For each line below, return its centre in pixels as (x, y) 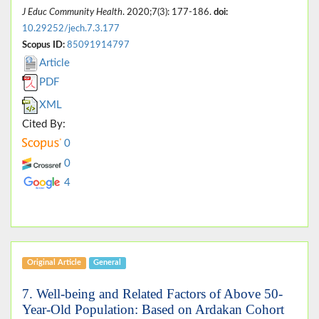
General (108, 263)
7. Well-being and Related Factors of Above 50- (152, 293)
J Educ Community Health (72, 12)
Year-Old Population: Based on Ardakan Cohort (153, 309)
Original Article (54, 263)
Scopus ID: (43, 45)
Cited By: (44, 124)
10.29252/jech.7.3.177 (71, 28)
